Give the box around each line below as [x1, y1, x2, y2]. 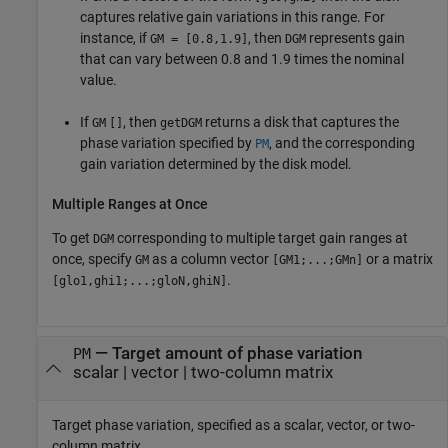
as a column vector [149, 251, 272, 268]
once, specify [52, 251, 135, 268]
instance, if [80, 29, 150, 46]
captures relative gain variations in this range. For [80, 8, 385, 25]
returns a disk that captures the [202, 113, 399, 130]
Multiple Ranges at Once [52, 195, 208, 212]
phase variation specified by [80, 134, 255, 151]
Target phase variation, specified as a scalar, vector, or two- [52, 417, 415, 434]
